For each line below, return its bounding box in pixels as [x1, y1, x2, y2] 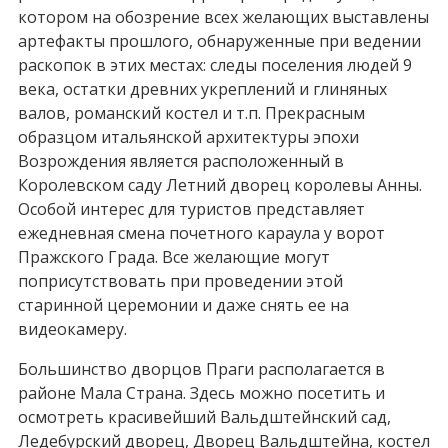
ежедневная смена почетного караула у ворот [17, 222, 385, 245]
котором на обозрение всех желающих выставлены [17, 6, 429, 29]
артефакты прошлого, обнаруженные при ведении [17, 30, 421, 53]
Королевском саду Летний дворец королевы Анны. [17, 174, 422, 197]
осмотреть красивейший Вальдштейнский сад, [17, 406, 391, 429]
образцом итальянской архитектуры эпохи [17, 126, 359, 149]
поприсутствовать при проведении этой [17, 270, 343, 293]
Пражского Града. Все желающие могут [17, 246, 330, 269]
